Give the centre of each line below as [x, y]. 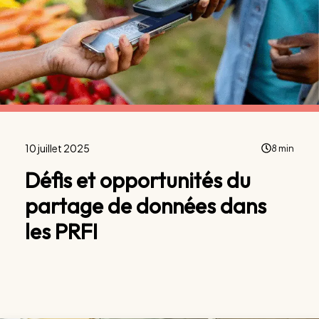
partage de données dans [146, 205]
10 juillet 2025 [57, 148]
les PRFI [61, 231]
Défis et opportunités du [138, 180]
